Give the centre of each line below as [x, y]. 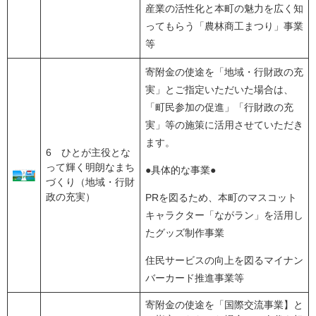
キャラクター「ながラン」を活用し [224, 215]
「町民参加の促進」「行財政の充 [219, 108]
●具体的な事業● [181, 170]
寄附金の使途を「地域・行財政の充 [224, 72]
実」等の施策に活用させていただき [224, 125]
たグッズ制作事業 [185, 233]
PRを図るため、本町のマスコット [221, 198]
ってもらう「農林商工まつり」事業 [224, 26]
